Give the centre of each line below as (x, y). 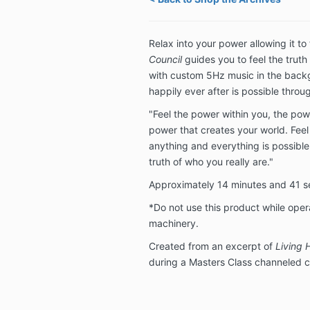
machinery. (173, 223)
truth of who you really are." (211, 161)
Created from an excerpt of (212, 246)
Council (165, 59)
